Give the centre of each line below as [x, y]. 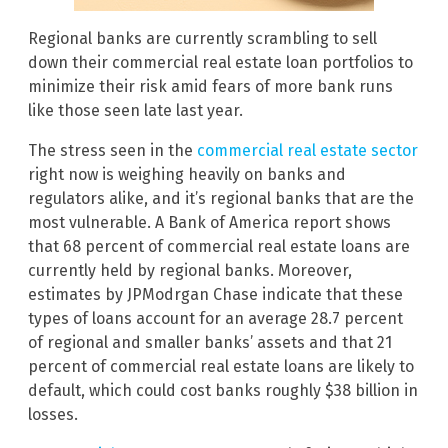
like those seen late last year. [135, 111]
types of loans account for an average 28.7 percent [215, 319]
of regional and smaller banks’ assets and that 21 [210, 343]
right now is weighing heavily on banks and [187, 175]
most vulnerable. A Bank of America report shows [209, 223]
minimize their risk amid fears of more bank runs [210, 87]
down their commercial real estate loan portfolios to [220, 63]
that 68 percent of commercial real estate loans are [219, 247]
